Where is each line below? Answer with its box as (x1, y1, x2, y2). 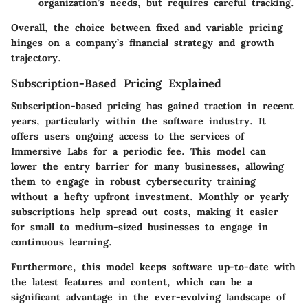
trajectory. (11, 52, 61, 65)
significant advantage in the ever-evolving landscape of (11, 290, 285, 303)
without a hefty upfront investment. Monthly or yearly (11, 190, 289, 203)
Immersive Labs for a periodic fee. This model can (11, 144, 266, 157)
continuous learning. (11, 235, 112, 248)
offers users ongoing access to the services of (11, 129, 244, 142)
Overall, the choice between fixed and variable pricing (11, 21, 283, 34)
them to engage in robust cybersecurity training (11, 175, 256, 188)
